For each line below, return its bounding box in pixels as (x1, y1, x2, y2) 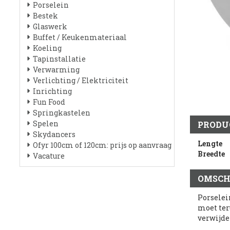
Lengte (198, 139, 222, 148)
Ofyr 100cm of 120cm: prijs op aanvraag (33, 140, 171, 150)
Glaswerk (33, 22, 67, 31)
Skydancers (33, 129, 75, 139)
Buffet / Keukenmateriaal (33, 32, 127, 42)
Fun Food (33, 97, 65, 107)
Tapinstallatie (33, 54, 86, 64)
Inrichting (33, 86, 72, 96)
